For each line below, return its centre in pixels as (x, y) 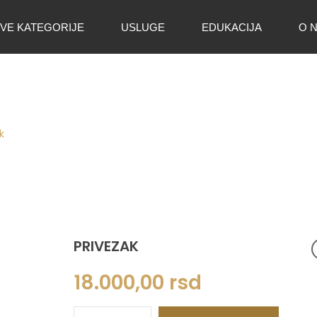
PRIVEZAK (106, 246)
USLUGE (143, 27)
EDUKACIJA (232, 27)
